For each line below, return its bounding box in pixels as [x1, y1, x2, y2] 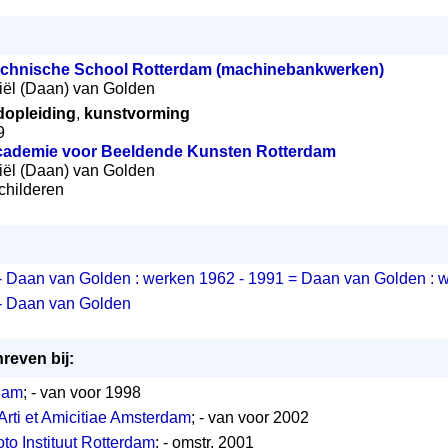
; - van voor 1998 [22, 384, 141, 401]
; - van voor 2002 [190, 409, 309, 426]
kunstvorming [83, 105, 190, 122]
